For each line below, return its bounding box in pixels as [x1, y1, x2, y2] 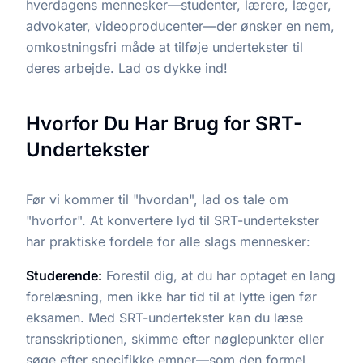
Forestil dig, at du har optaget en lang [102, 267, 335, 284]
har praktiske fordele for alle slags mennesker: [26, 233, 310, 250]
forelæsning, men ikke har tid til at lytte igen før [26, 288, 317, 305]
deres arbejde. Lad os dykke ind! [26, 60, 228, 76]
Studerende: [26, 267, 102, 284]
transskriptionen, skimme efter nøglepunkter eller [26, 331, 324, 347]
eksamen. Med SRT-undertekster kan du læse [26, 310, 303, 326]
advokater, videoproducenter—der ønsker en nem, [26, 18, 335, 34]
